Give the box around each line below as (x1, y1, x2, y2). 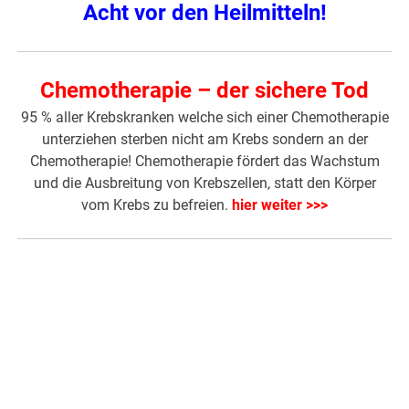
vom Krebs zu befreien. (81, 196, 228, 215)
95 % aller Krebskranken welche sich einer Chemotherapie (20, 109, 389, 127)
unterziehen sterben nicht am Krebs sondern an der (41, 131, 368, 149)
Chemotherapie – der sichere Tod (40, 78, 369, 104)
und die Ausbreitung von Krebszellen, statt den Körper (33, 174, 376, 193)
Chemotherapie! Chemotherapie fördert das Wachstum (29, 152, 380, 171)
